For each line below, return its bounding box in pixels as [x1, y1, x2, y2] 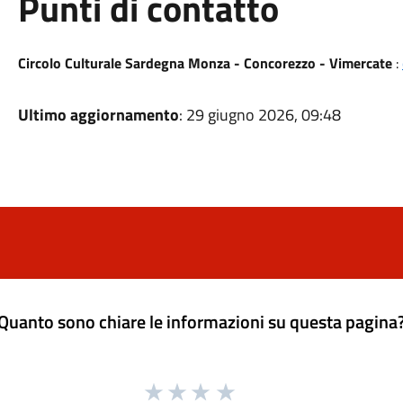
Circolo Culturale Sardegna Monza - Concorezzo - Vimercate [17, 52, 392, 74]
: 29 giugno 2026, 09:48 [178, 103, 341, 127]
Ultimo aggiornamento [17, 103, 179, 127]
